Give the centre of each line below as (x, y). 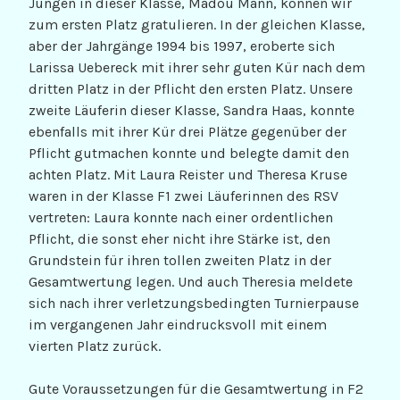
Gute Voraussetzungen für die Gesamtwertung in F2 (196, 389)
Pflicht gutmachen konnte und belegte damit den (189, 154)
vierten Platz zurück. (95, 346)
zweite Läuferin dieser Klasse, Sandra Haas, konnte (192, 111)
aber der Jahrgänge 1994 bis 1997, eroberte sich (182, 46)
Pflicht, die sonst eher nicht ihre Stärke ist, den (179, 239)
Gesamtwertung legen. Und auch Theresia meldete (191, 282)
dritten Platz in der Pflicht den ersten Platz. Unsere (191, 89)
